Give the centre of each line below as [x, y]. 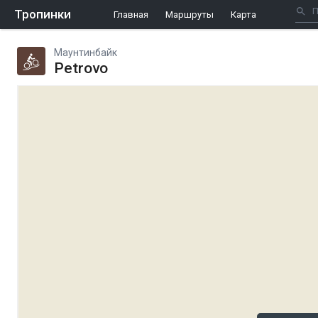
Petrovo [81, 68]
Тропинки [43, 14]
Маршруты [190, 15]
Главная [131, 15]
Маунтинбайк [86, 53]
